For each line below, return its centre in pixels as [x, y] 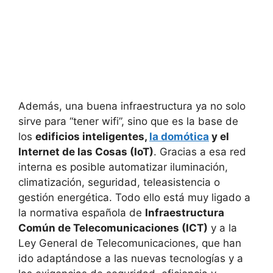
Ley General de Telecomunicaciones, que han [130, 243]
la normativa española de [82, 212]
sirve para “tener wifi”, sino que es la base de [128, 121]
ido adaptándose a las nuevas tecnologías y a [131, 258]
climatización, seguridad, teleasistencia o [119, 182]
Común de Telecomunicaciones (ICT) [113, 228]
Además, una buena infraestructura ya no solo [132, 106]
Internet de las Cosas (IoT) [86, 151]
